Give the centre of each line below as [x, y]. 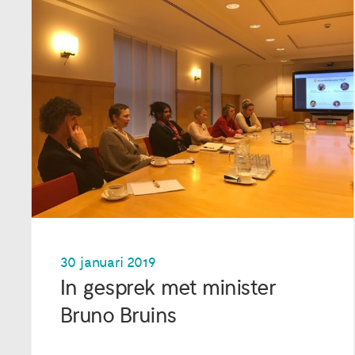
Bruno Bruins [118, 315]
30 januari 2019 [108, 262]
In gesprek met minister [168, 288]
